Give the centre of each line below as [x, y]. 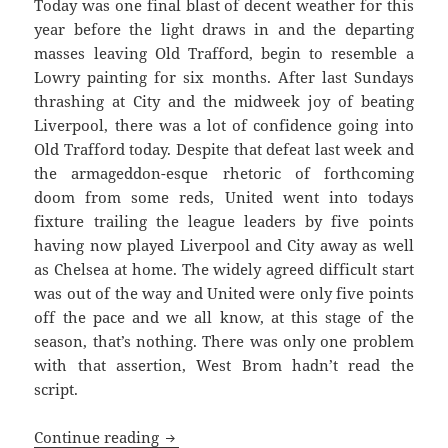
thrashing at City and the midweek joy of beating [224, 100]
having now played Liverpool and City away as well [224, 244]
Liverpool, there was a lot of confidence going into [224, 124]
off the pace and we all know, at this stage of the [224, 316]
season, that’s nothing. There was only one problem [224, 340]
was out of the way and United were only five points [224, 292]
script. [56, 388]
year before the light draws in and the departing [224, 28]
